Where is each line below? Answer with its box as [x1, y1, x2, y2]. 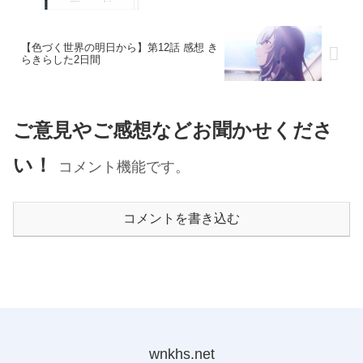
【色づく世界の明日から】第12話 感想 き [21, 41, 218, 54]
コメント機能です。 [58, 156, 190, 176]
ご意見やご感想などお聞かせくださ [13, 118, 333, 141]
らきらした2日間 [21, 53, 100, 66]
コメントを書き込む [123, 211, 240, 225]
